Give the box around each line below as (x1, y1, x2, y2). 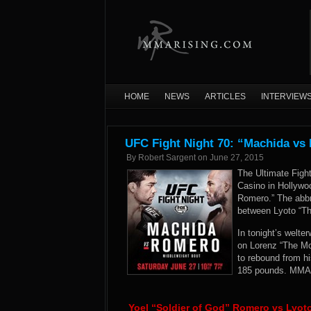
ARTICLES (205, 92, 246, 101)
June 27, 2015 (210, 153, 264, 162)
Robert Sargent (138, 153, 196, 162)
